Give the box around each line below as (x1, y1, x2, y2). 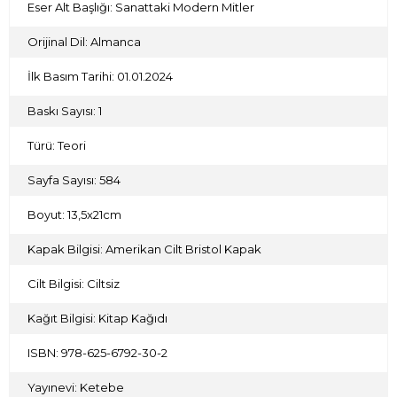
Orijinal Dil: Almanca (27, 35, 141, 49)
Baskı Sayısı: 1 (27, 104, 102, 118)
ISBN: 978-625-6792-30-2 (27, 346, 167, 360)
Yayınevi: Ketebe (27, 380, 124, 394)
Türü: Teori (27, 138, 86, 152)
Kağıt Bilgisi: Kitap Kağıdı (27, 311, 167, 325)
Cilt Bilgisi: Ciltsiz (27, 276, 120, 291)
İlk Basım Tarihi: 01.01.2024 (27, 69, 173, 83)
